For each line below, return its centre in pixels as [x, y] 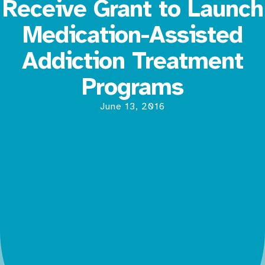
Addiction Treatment [132, 61]
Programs [132, 87]
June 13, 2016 [132, 106]
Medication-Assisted [132, 35]
